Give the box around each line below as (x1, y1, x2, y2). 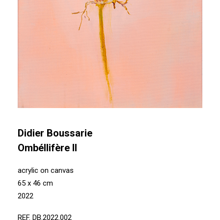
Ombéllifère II (18, 142, 77, 154)
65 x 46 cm (18, 179, 53, 188)
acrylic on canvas (18, 166, 74, 175)
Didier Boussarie (18, 127, 92, 139)
